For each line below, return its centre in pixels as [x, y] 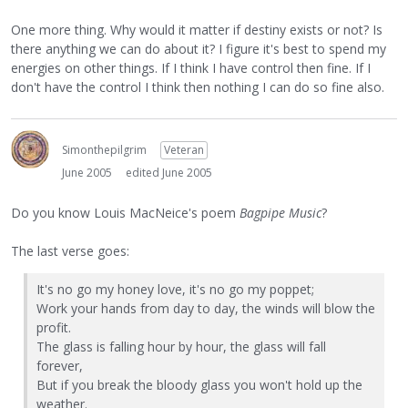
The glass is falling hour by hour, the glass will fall [181, 347]
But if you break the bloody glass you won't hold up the [199, 385]
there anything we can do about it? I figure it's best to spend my [199, 48]
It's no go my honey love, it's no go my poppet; [175, 290]
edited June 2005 [169, 172]
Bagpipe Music [280, 212]
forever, [60, 366]
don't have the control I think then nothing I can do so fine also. [198, 87]
